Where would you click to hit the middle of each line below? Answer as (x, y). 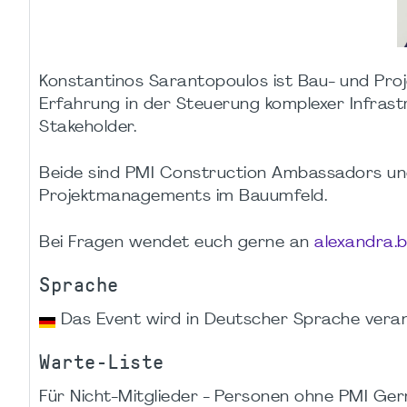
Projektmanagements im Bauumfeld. (183, 197)
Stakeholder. (88, 128)
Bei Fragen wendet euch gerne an (177, 243)
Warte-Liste (102, 363)
